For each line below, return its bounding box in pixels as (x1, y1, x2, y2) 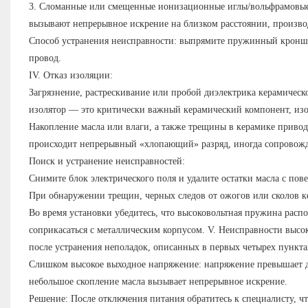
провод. (28, 53, 61, 64)
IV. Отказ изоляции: (28, 70, 113, 81)
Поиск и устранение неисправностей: (28, 156, 185, 167)
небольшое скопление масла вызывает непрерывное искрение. (28, 276, 287, 287)
